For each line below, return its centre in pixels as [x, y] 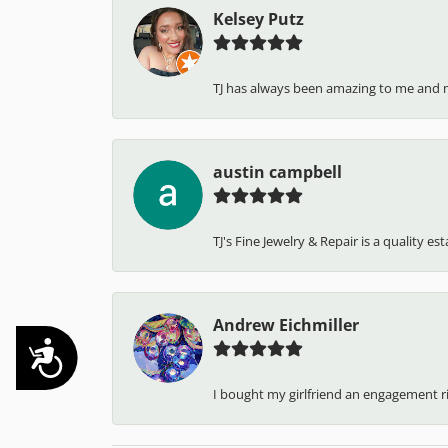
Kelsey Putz [258, 18]
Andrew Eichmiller [286, 324]
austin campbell [277, 171]
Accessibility [87, 353]
